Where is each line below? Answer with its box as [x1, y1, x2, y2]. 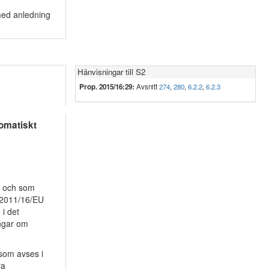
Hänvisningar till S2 [77, 66, 145, 77]
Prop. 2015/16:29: [79, 82, 134, 92]
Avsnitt [134, 82, 159, 91]
